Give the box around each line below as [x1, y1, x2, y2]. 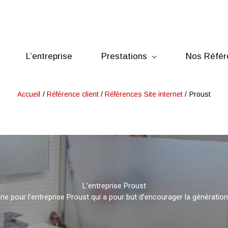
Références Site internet [105, 90, 183, 98]
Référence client [46, 90, 99, 98]
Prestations [101, 51, 147, 61]
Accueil [17, 90, 41, 98]
